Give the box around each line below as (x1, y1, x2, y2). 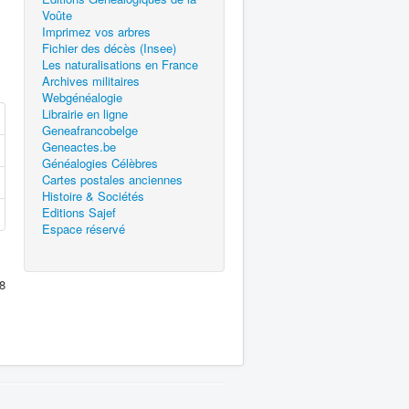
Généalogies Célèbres (42, 154, 158, 172)
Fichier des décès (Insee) (42, 39, 176, 57)
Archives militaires (42, 72, 140, 89)
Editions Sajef (42, 204, 116, 221)
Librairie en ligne (42, 105, 128, 122)
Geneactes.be (42, 138, 116, 155)
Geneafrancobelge (42, 121, 138, 139)
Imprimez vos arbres (42, 23, 151, 40)
